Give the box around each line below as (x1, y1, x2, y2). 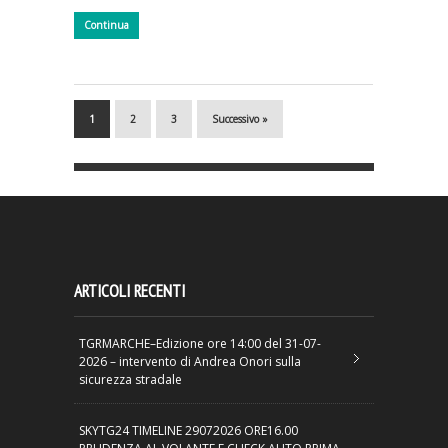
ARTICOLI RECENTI (74, 279, 185, 302)
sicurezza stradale (79, 370, 182, 388)
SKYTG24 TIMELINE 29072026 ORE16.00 (79, 421, 298, 439)
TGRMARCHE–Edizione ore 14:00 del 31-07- (79, 334, 321, 352)
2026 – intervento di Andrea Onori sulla (79, 352, 301, 370)
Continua (84, 18, 129, 33)
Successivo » (212, 111, 268, 126)
